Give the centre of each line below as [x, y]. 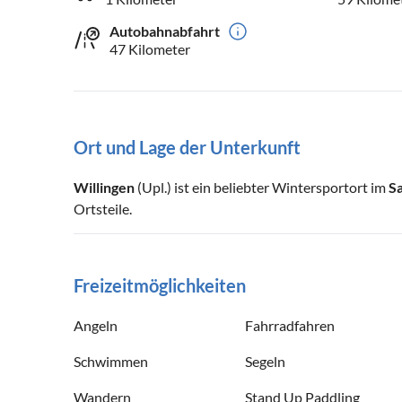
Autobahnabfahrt [165, 31]
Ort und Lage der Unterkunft [187, 148]
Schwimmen [111, 362]
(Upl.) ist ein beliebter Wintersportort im [262, 188]
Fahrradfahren [290, 326]
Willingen [104, 188]
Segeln [265, 362]
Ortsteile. [103, 209]
